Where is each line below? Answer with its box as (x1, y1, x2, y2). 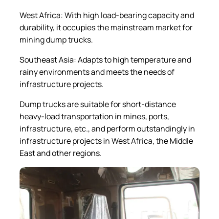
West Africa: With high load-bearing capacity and (20, 9, 194, 21)
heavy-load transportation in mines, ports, (20, 110, 169, 122)
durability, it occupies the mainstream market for (20, 22, 193, 33)
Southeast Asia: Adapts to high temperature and (20, 54, 191, 65)
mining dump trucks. (20, 34, 93, 45)
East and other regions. (20, 147, 102, 158)
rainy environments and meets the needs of (20, 66, 175, 77)
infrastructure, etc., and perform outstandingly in (20, 123, 195, 134)
